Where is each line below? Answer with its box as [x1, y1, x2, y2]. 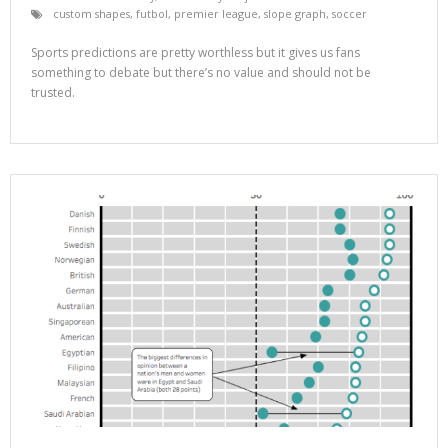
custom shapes [53, 6, 130, 22]
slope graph [264, 6, 326, 22]
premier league [174, 6, 258, 22]
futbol [136, 6, 168, 22]
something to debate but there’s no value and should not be [31, 64, 371, 82]
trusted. [31, 84, 75, 102]
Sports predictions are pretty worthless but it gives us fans [31, 44, 360, 62]
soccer [332, 6, 367, 22]
